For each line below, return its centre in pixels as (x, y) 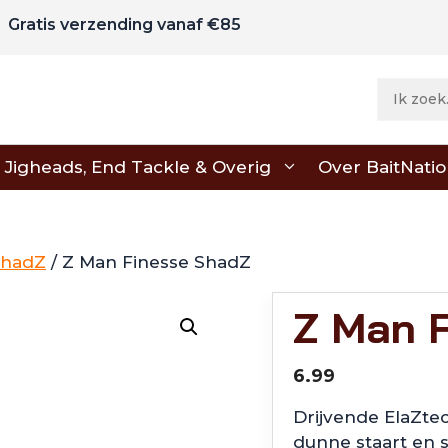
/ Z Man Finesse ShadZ (148, 261)
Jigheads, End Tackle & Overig (138, 166)
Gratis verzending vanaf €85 (125, 24)
